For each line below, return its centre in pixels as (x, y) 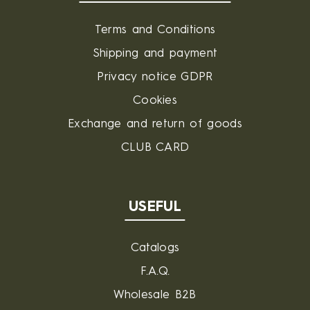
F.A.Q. (155, 271)
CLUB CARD (155, 147)
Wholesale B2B (155, 295)
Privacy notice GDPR (155, 77)
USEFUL (155, 207)
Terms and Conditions (155, 30)
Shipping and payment (155, 53)
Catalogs (155, 248)
